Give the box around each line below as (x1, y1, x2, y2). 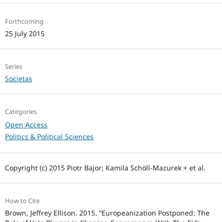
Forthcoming (4, 17, 44, 26)
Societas (4, 74, 32, 84)
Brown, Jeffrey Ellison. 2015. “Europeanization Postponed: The (4, 208, 210, 218)
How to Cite (4, 196, 40, 206)
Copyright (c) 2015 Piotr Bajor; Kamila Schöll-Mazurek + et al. (4, 163, 206, 173)
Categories (4, 107, 37, 116)
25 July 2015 (4, 29, 45, 39)
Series (4, 62, 22, 71)
